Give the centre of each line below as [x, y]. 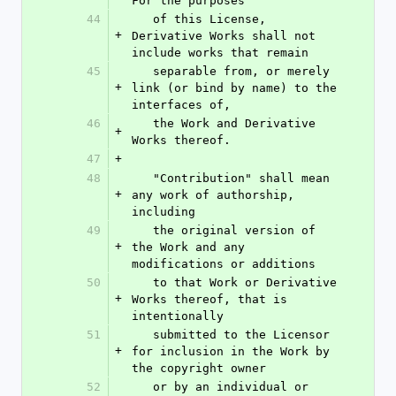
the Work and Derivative [142, 123]
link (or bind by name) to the [234, 88]
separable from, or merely [142, 71]
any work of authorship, [213, 195]
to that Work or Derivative [142, 282]
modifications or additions [224, 264]
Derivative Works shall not [224, 36]
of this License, [142, 19]
